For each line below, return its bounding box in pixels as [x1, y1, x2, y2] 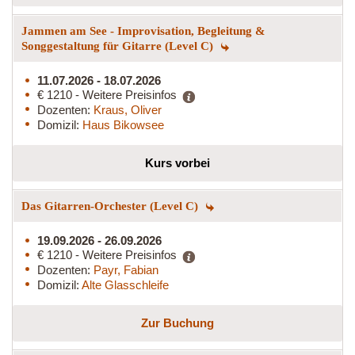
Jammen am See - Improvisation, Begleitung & [21, 24, 265, 37]
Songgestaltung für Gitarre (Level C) [21, 39, 216, 52]
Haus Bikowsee [82, 117, 164, 132]
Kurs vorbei [145, 155, 210, 170]
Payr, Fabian [94, 262, 158, 277]
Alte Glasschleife [82, 277, 169, 292]
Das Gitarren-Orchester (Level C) [21, 199, 201, 212]
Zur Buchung [141, 315, 214, 330]
